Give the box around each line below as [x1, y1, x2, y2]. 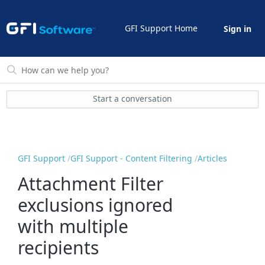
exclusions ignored [18, 192, 173, 217]
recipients [18, 235, 99, 260]
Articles [198, 153, 228, 164]
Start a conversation [93, 93, 172, 105]
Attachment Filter [18, 171, 164, 196]
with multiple [18, 214, 129, 238]
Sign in [223, 23, 251, 35]
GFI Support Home [124, 22, 198, 34]
